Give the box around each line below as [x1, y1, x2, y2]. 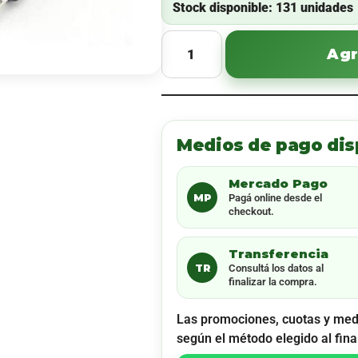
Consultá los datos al [229, 262, 324, 274]
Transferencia [229, 246, 329, 261]
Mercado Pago [229, 176, 328, 191]
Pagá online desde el [229, 192, 323, 204]
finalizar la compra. [229, 276, 318, 288]
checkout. [229, 205, 275, 217]
